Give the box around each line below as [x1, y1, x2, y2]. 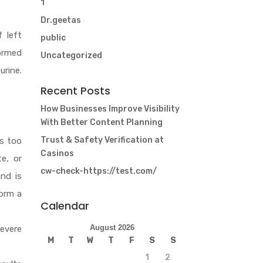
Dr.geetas [40, 15, 81, 26]
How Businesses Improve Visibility [40, 103, 180, 114]
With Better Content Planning [40, 117, 163, 127]
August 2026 [90, 222, 135, 232]
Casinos [40, 148, 74, 159]
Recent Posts [40, 83, 110, 98]
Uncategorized [40, 50, 102, 61]
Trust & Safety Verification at [40, 134, 164, 145]
